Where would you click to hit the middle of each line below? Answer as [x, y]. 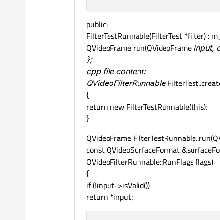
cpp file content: [116, 71]
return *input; [110, 197]
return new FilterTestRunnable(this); [147, 107]
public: [97, 24]
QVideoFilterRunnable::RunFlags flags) [150, 162]
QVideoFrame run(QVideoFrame [140, 48]
